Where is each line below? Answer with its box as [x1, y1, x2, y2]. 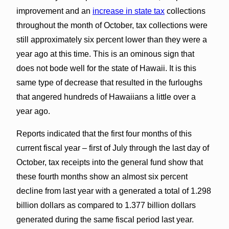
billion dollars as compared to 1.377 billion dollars [16, 200, 196, 210]
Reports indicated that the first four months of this [16, 129, 192, 138]
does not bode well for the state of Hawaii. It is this [16, 63, 196, 73]
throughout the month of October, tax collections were [16, 20, 208, 30]
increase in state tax [92, 6, 165, 15]
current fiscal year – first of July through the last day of [16, 143, 209, 152]
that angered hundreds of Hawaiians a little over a [16, 92, 196, 101]
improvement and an [16, 6, 93, 15]
